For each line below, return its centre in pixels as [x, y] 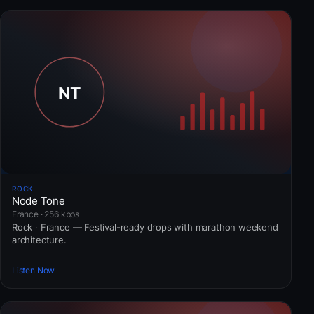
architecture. [39, 240]
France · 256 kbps [46, 214]
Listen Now [34, 270]
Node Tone [39, 201]
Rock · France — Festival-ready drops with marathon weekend [145, 227]
